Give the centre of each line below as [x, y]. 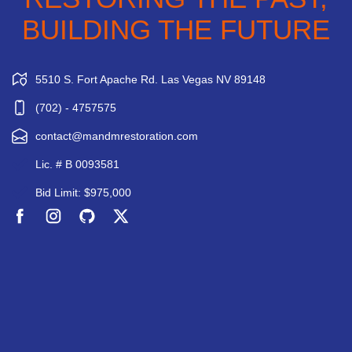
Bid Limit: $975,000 [83, 193]
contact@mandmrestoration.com [117, 136]
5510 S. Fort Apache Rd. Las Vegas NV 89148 [150, 80]
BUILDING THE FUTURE [176, 30]
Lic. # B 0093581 [77, 165]
